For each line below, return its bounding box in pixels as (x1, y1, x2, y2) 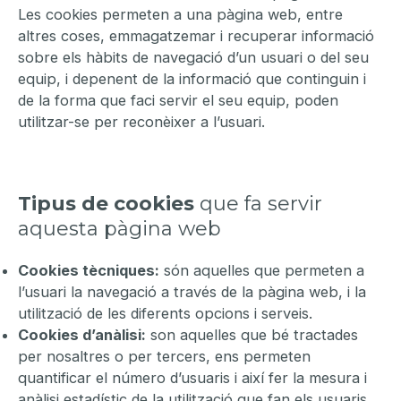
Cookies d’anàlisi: (18, 325, 146, 344)
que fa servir (194, 191, 322, 216)
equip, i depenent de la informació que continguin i (18, 69, 366, 88)
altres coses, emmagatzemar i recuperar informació (18, 26, 374, 45)
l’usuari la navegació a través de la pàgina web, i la (18, 282, 366, 301)
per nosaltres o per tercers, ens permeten (18, 346, 311, 365)
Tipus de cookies (18, 191, 194, 216)
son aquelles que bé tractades (146, 325, 358, 344)
